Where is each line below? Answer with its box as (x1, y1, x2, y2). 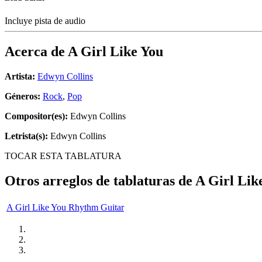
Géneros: (5, 91, 43, 102)
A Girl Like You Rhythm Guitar (6, 202, 124, 212)
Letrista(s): (5, 131, 48, 142)
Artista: (5, 71, 35, 82)
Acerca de (5, 44, 68, 60)
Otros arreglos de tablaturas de (5, 173, 195, 189)
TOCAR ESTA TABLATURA (5, 151, 122, 161)
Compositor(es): (5, 111, 68, 122)
